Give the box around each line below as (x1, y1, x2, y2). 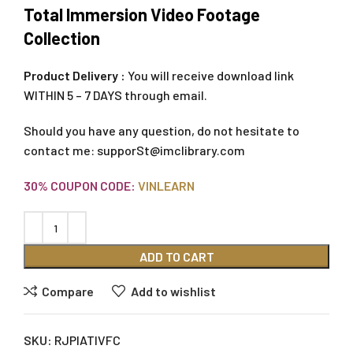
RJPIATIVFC (54, 333, 121, 348)
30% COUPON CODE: (24, 178, 136, 194)
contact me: (24, 143, 97, 158)
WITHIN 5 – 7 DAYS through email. (24, 87, 207, 103)
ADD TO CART (139, 249, 214, 265)
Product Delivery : (24, 68, 125, 84)
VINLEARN (138, 178, 195, 194)
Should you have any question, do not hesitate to (24, 123, 299, 139)
